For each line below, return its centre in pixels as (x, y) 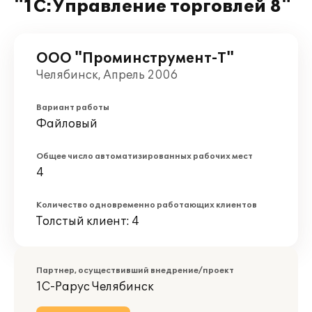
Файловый (67, 124)
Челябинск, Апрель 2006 (107, 75)
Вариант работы (73, 108)
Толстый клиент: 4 (88, 221)
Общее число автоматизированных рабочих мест (145, 156)
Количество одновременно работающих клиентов (147, 205)
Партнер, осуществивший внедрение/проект (135, 271)
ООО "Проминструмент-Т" (135, 58)
